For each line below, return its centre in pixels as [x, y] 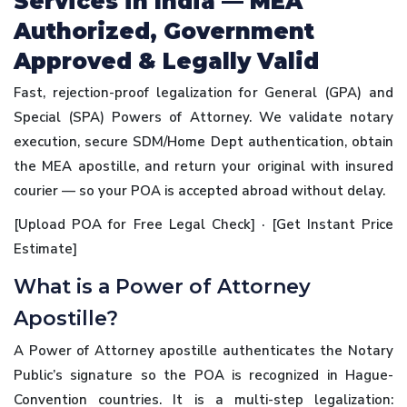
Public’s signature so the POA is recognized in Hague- [203, 375]
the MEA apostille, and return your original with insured [203, 166]
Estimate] [45, 248]
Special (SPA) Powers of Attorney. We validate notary [203, 117]
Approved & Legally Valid [166, 61]
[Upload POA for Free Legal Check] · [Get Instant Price [203, 224]
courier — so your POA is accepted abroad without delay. [199, 190]
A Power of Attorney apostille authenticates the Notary [203, 350]
